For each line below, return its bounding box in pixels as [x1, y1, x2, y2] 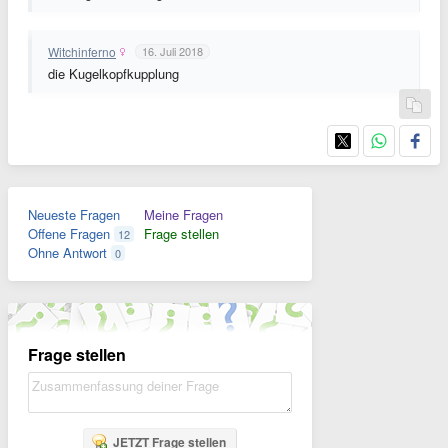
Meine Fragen [144, 205, 223, 224]
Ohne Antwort [28, 243, 107, 262]
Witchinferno [48, 42, 116, 60]
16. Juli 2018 [142, 43, 203, 59]
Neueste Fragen [28, 205, 120, 224]
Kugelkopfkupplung [69, 64, 179, 83]
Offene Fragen [28, 224, 110, 243]
